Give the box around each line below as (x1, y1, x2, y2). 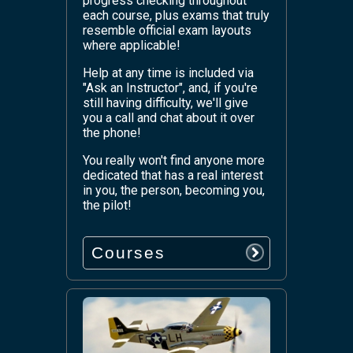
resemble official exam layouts (83, 22, 251, 38)
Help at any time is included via (83, 65, 254, 80)
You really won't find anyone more (83, 152, 265, 168)
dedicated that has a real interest (83, 167, 263, 183)
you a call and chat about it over (83, 110, 255, 125)
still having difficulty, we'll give (83, 95, 248, 110)
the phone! (83, 124, 141, 140)
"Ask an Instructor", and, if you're (83, 80, 258, 95)
